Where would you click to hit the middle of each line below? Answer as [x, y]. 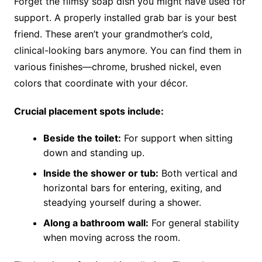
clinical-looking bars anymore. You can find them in [127, 51]
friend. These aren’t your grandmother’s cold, [113, 34]
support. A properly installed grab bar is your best [125, 18]
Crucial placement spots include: [89, 111]
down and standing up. [94, 153]
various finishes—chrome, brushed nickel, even [117, 67]
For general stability [194, 223]
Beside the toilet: [82, 138]
